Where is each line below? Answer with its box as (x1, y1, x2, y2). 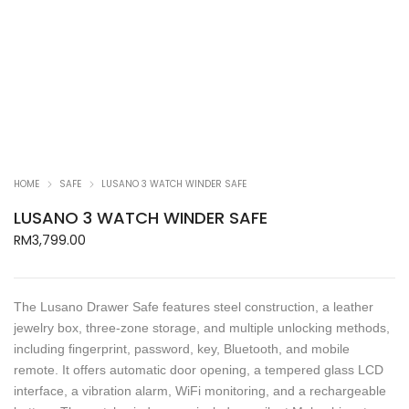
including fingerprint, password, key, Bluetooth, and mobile (14, 341, 350, 357)
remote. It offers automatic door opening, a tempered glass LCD (14, 362, 383, 378)
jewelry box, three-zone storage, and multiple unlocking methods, (14, 320, 390, 336)
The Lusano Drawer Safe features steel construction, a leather (14, 299, 373, 315)
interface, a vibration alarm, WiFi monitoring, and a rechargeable (14, 383, 386, 399)
